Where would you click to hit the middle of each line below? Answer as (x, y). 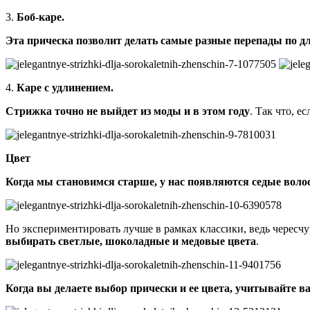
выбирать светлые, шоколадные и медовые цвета (131, 241)
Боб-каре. (40, 17)
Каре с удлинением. (65, 87)
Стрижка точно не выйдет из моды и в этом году (128, 111)
